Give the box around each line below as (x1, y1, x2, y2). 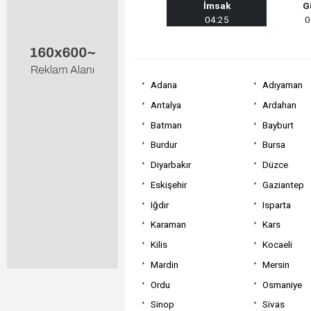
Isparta (262, 199, 291, 210)
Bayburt (262, 119, 294, 131)
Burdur (150, 139, 177, 151)
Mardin (150, 258, 178, 270)
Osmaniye (262, 278, 302, 290)
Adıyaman (262, 79, 303, 90)
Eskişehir (150, 178, 187, 190)
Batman (150, 119, 182, 131)
